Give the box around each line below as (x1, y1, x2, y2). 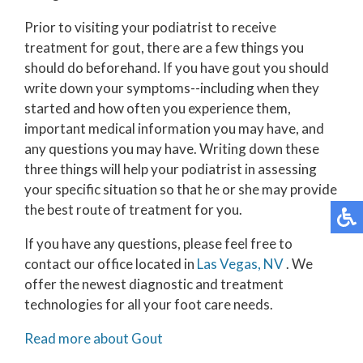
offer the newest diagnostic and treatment (24, 275, 284, 293)
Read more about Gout (24, 329, 163, 347)
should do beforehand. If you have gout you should (24, 58, 329, 76)
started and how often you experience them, (24, 99, 291, 117)
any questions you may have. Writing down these (24, 139, 319, 157)
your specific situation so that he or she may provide (24, 180, 337, 198)
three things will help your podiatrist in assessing (24, 160, 317, 177)
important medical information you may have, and (24, 119, 324, 137)
